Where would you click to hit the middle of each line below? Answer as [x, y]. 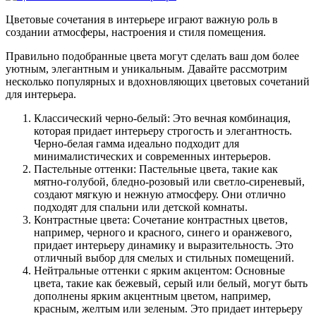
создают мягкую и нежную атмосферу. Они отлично [160, 194]
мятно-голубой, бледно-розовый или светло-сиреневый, [169, 181]
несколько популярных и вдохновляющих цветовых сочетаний [158, 81]
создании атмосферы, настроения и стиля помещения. [136, 32]
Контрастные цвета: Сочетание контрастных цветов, [161, 219]
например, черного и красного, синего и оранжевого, [163, 232]
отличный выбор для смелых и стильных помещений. [164, 257]
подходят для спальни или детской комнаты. [141, 207]
